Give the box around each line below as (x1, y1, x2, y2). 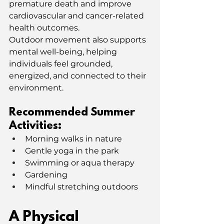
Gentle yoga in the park (25, 145, 119, 155)
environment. (9, 82, 63, 92)
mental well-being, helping (9, 46, 119, 56)
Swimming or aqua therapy (25, 157, 134, 167)
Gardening (25, 169, 67, 179)
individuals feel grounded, (9, 58, 114, 68)
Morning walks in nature (25, 133, 122, 143)
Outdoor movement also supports (9, 34, 148, 44)
